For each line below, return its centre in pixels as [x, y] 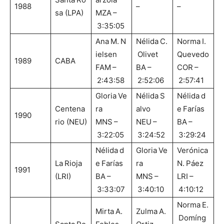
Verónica [193, 150]
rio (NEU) [71, 122]
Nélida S [150, 96]
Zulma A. [152, 211]
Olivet [147, 54]
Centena [70, 109]
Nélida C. [152, 41]
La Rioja [68, 163]
